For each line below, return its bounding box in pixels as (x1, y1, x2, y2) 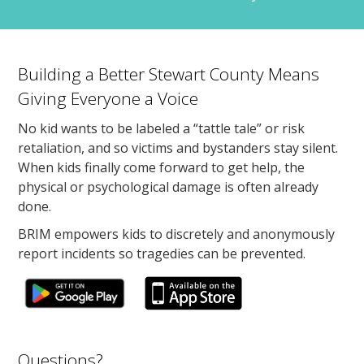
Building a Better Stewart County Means (18, 62, 320, 85)
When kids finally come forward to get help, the (18, 158, 305, 176)
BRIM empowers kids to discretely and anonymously (18, 224, 336, 243)
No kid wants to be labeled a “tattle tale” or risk (18, 119, 305, 137)
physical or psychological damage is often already (18, 177, 319, 196)
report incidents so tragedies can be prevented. (18, 244, 306, 262)
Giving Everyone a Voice (18, 86, 199, 110)
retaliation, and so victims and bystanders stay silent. (18, 138, 339, 157)
